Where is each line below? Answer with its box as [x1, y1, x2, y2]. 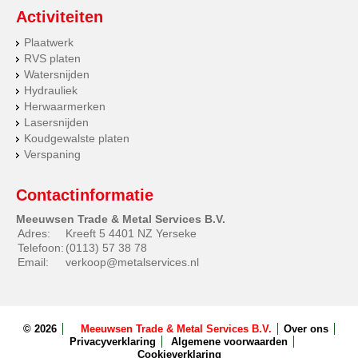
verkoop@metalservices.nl [66, 256, 199, 269]
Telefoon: [18, 241, 64, 255]
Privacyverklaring [70, 336, 156, 348]
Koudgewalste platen [24, 132, 129, 145]
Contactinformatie [16, 186, 153, 205]
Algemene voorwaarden [171, 336, 288, 348]
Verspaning [24, 148, 81, 161]
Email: [18, 256, 49, 269]
